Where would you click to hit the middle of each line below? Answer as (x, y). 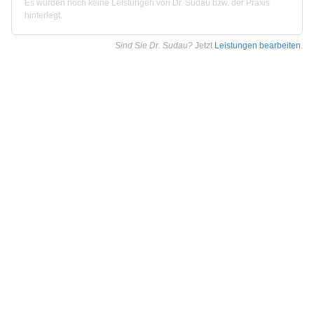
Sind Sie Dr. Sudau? (154, 46)
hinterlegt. (43, 16)
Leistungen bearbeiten (258, 46)
